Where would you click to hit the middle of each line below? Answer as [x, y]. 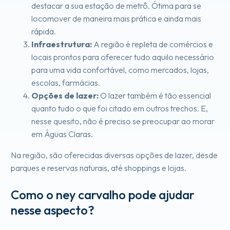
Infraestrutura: [62, 44]
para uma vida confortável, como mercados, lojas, [120, 70]
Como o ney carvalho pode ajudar [103, 194]
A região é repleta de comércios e [152, 44]
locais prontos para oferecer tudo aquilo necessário [123, 57]
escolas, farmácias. [66, 82]
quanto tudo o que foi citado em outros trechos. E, [120, 108]
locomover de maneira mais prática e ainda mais [116, 18]
